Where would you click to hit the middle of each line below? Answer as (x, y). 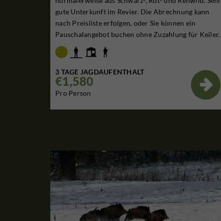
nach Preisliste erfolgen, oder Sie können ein (126, 23)
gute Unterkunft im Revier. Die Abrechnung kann (132, 12)
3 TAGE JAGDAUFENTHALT (100, 72)
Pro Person (73, 93)
